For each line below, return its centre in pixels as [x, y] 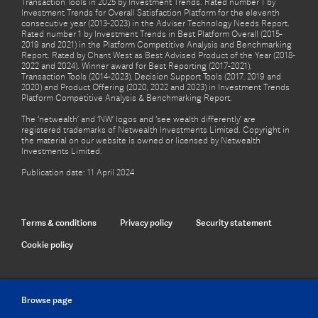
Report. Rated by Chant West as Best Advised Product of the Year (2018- [158, 55]
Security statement [234, 222]
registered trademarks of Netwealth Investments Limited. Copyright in [155, 130]
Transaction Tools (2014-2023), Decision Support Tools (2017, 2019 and [151, 77]
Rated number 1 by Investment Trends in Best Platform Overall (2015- [152, 34]
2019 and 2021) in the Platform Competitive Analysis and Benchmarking [157, 45]
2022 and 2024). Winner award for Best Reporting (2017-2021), [136, 66]
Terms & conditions [59, 222]
